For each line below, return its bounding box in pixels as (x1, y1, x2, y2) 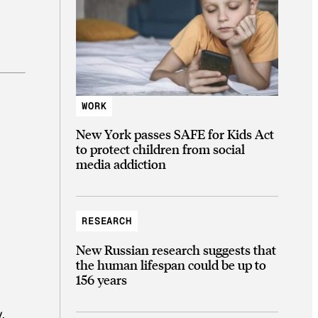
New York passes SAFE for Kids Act (76, 126, 274, 143)
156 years (76, 270, 127, 287)
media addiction (76, 155, 166, 172)
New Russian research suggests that (76, 241, 276, 258)
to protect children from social (76, 141, 245, 158)
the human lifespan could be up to (76, 256, 266, 273)
